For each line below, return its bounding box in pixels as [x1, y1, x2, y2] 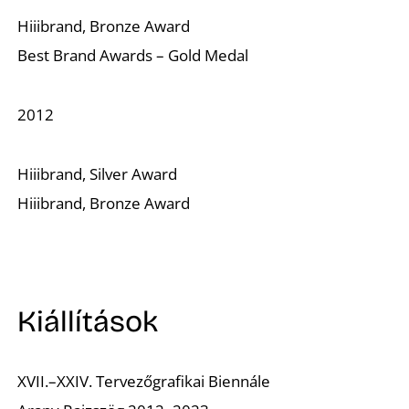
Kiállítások [17, 304, 159, 341]
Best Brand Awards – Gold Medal [17, 44, 249, 66]
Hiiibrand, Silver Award [17, 163, 178, 184]
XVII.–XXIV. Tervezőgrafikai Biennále [17, 371, 271, 393]
